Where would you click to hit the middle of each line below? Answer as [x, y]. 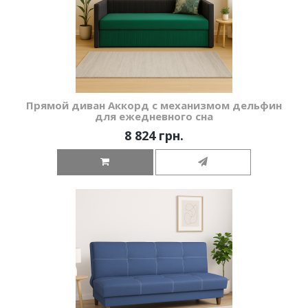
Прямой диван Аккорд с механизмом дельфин [154, 106]
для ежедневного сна [154, 117]
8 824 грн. [154, 136]
